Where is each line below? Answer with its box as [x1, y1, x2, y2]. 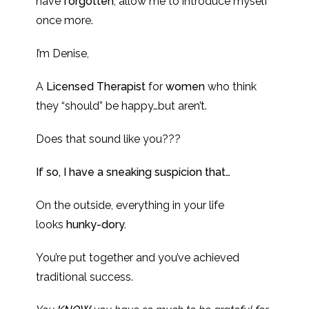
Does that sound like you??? [36, 132, 181, 146]
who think [208, 80, 257, 93]
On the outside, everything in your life [36, 199, 225, 212]
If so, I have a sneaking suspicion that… [36, 166, 231, 179]
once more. [36, 14, 94, 27]
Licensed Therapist [46, 80, 149, 93]
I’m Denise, [36, 47, 90, 60]
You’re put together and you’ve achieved [36, 251, 240, 264]
